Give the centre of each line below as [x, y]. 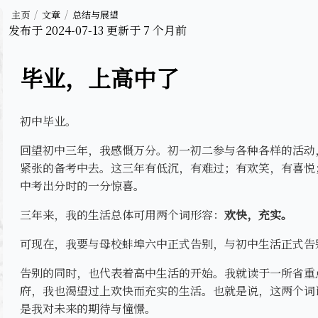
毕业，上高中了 [99, 77]
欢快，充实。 [258, 214]
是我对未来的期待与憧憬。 [88, 308]
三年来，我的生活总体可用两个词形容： [122, 214]
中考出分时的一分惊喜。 [82, 185]
